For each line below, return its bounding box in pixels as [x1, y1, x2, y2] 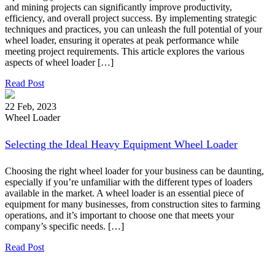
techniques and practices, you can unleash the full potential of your [5, 23, 262, 34]
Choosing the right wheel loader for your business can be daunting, [5, 165, 264, 176]
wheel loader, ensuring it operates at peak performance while [5, 34, 239, 45]
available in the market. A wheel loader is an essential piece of [5, 187, 244, 198]
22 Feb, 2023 [5, 101, 56, 112]
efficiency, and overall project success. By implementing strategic [5, 12, 257, 23]
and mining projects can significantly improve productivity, [5, 1, 232, 12]
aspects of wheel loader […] [5, 56, 114, 68]
